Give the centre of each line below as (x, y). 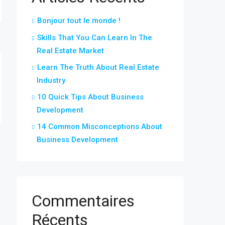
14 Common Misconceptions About (100, 127)
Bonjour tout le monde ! (79, 21)
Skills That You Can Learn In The (95, 38)
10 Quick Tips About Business (90, 97)
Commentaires (83, 201)
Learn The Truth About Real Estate (98, 67)
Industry (51, 80)
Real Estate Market (70, 51)
